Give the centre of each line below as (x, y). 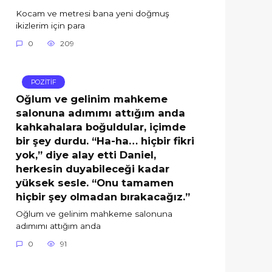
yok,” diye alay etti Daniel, (86, 155)
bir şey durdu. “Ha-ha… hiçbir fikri (105, 141)
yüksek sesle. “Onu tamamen (95, 182)
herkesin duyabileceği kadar (93, 168)
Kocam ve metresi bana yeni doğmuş (93, 14)
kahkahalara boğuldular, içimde (101, 127)
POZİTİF (43, 82)
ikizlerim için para (50, 26)
